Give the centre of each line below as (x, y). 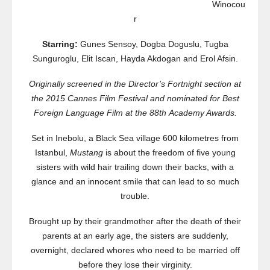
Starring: (60, 44)
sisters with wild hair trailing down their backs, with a (135, 167)
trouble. (135, 196)
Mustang (86, 153)
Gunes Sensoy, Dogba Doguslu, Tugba (153, 44)
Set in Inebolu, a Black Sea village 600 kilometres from (135, 138)
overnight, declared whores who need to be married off (135, 250)
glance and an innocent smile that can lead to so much (135, 182)
